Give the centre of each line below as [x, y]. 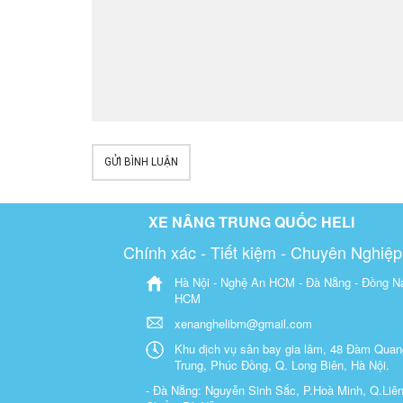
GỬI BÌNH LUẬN [141, 161]
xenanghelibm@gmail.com [243, 323]
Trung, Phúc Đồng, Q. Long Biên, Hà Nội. [282, 364]
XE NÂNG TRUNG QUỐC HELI [251, 221]
